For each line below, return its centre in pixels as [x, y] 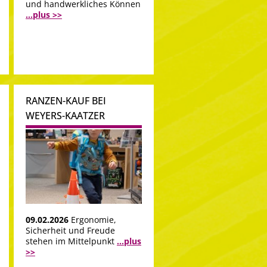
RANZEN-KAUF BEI [66, 101]
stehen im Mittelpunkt [71, 241]
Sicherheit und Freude [70, 230]
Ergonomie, [94, 219]
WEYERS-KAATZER [65, 116]
